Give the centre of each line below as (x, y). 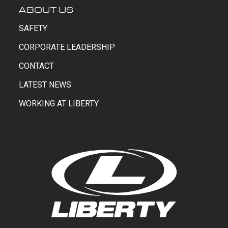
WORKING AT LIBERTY (59, 104)
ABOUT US (46, 10)
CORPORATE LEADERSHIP (67, 47)
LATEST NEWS (45, 85)
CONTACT (37, 66)
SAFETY (33, 28)
